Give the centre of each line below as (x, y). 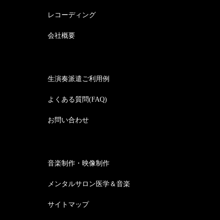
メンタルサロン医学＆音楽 (89, 184)
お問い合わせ (68, 120)
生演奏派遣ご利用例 (79, 79)
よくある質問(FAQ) (77, 99)
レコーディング (72, 15)
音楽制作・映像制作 (79, 163)
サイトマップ (68, 205)
